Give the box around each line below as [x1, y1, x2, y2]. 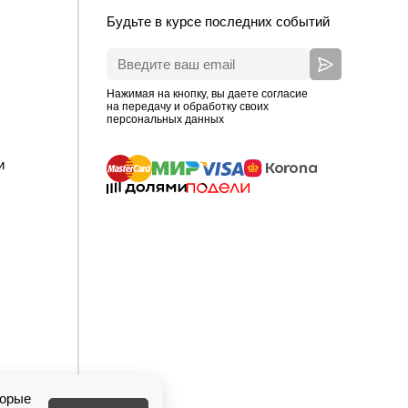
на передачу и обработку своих [107, 100, 269, 113]
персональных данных [107, 113, 224, 126]
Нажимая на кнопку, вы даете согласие [107, 87, 308, 100]
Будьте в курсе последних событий [107, 14, 330, 29]
